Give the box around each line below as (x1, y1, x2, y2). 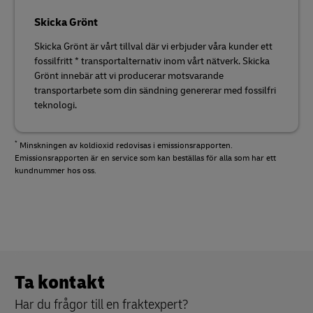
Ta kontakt (15, 270, 105, 295)
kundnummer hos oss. (15, 165, 96, 176)
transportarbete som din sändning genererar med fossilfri (34, 84, 276, 96)
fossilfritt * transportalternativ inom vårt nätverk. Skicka (34, 54, 270, 67)
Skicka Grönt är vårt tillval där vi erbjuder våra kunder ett (34, 40, 272, 52)
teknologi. (34, 99, 77, 111)
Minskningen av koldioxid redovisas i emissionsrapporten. (17, 140, 233, 151)
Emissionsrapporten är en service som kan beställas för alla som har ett (15, 152, 276, 163)
